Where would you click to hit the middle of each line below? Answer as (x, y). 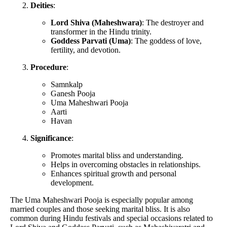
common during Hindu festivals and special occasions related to (111, 218)
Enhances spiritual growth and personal (113, 173)
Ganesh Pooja (73, 93)
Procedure (48, 67)
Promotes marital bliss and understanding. (117, 155)
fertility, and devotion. (86, 50)
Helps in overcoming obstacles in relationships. (126, 164)
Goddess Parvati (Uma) (91, 41)
